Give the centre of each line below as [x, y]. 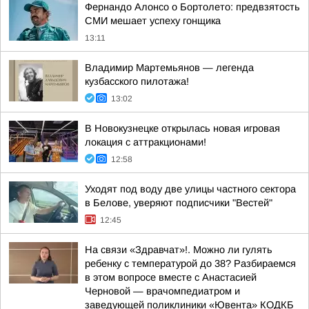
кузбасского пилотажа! [137, 81]
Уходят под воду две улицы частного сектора [190, 189]
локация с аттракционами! [146, 142]
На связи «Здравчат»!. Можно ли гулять [179, 250]
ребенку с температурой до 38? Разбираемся [190, 263]
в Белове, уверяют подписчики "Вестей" [179, 203]
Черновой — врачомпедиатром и [162, 291]
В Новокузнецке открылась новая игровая [182, 128]
